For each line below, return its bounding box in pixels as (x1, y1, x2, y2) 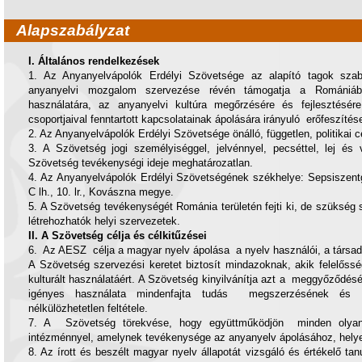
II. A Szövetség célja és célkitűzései (28, 229, 207, 242)
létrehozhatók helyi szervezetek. (28, 215, 180, 227)
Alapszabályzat (16, 22, 129, 39)
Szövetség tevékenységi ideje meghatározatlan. (28, 157, 253, 169)
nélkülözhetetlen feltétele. (28, 302, 148, 314)
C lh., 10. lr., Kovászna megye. (28, 186, 174, 198)
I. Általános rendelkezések (28, 55, 159, 67)
